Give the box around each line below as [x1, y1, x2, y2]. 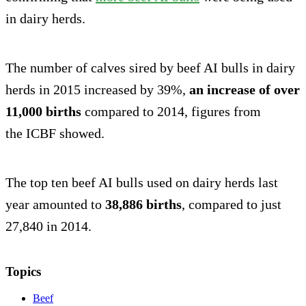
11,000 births [5, 104, 81, 120]
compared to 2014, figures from [81, 104, 261, 120]
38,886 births [105, 197, 182, 212]
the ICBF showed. [5, 126, 105, 141]
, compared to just [182, 197, 281, 212]
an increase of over [189, 82, 300, 98]
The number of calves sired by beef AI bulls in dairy [5, 60, 295, 76]
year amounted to [5, 197, 105, 212]
